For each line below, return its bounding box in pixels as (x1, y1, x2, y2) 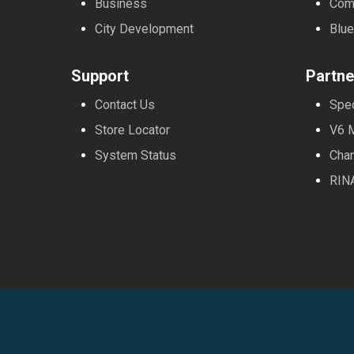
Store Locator (95, 122, 171, 137)
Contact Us (95, 96, 156, 112)
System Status (95, 147, 177, 163)
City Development (95, 21, 194, 36)
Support (71, 66, 130, 85)
